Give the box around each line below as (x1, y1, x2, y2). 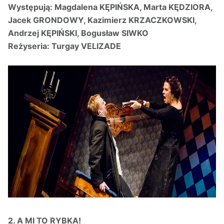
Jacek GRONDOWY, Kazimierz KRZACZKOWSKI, (8, 15, 196, 25)
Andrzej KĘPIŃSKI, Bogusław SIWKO (8, 28, 148, 38)
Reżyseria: (8, 41, 51, 51)
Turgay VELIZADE (51, 41, 121, 51)
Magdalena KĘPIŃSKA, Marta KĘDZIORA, (54, 2, 212, 12)
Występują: (8, 2, 54, 12)
